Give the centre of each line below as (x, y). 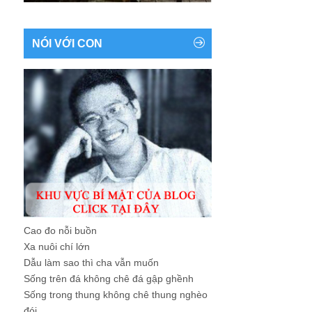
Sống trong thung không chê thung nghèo (116, 294)
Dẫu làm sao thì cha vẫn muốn (91, 262)
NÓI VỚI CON (67, 44)
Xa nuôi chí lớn (57, 246)
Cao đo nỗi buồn (60, 230)
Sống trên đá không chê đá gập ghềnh (109, 278)
